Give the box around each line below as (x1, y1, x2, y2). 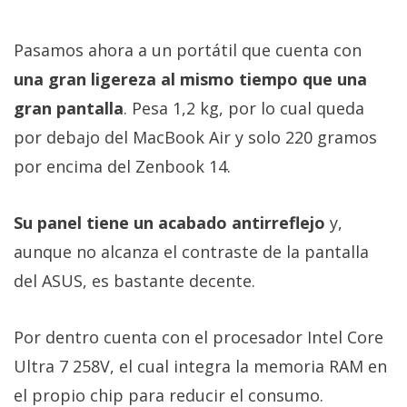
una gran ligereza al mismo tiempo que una (14, 68, 367, 91)
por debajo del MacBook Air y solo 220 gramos (14, 126, 377, 149)
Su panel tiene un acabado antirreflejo (14, 212, 325, 234)
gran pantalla (14, 97, 124, 120)
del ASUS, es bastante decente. (14, 270, 255, 293)
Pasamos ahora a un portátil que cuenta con (14, 39, 362, 62)
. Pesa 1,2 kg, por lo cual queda (124, 97, 364, 120)
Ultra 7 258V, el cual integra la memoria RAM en (14, 355, 387, 378)
